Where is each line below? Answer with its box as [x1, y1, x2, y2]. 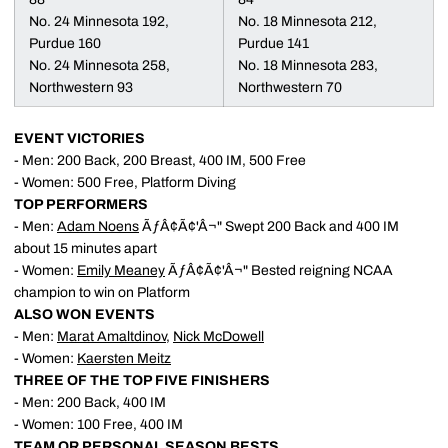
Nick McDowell [173, 329, 264, 344]
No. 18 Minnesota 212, [238, 14, 377, 29]
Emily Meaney [77, 263, 165, 278]
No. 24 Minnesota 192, [29, 14, 169, 29]
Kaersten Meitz [77, 351, 171, 366]
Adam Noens [57, 219, 139, 234]
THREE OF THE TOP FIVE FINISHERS [14, 373, 270, 388]
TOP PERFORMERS [14, 197, 148, 212]
